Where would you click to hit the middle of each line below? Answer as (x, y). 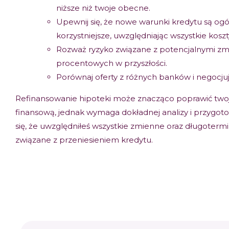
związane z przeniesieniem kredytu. (84, 140)
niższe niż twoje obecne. (103, 8)
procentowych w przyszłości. (112, 63)
